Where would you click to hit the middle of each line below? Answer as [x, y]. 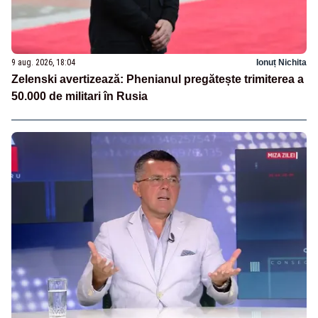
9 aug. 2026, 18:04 [43, 62]
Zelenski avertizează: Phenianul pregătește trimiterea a [158, 79]
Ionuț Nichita [281, 62]
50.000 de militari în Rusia [79, 96]
